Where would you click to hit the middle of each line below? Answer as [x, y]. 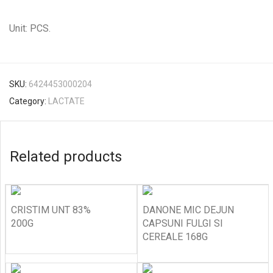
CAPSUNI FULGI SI [183, 223]
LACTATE [66, 101]
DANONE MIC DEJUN [188, 210]
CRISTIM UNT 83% [51, 210]
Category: [29, 101]
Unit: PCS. [30, 28]
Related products [66, 157]
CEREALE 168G [175, 237]
